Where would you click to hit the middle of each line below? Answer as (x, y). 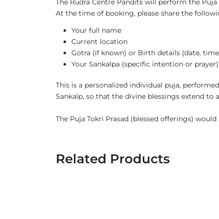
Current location (99, 42)
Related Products (113, 159)
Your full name (96, 30)
